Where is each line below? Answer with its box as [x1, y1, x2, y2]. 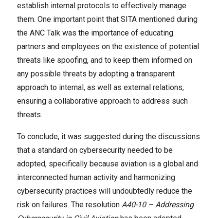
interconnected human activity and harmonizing [17, 173, 175, 182]
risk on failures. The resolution [17, 200, 122, 209]
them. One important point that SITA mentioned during [17, 15, 198, 24]
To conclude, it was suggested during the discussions [17, 132, 200, 141]
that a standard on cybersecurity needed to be [17, 145, 173, 155]
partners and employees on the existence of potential [17, 42, 199, 51]
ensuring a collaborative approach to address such [17, 96, 188, 106]
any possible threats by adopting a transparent [17, 69, 175, 78]
